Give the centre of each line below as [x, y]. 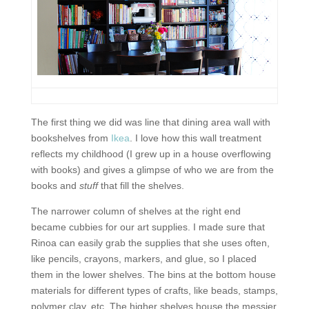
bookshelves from [71, 138]
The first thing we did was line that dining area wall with [150, 122]
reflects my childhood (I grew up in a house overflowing [151, 154]
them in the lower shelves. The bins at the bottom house [153, 275]
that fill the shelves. [141, 186]
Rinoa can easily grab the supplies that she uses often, [150, 243]
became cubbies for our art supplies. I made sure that [148, 227]
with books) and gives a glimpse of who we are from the [152, 170]
